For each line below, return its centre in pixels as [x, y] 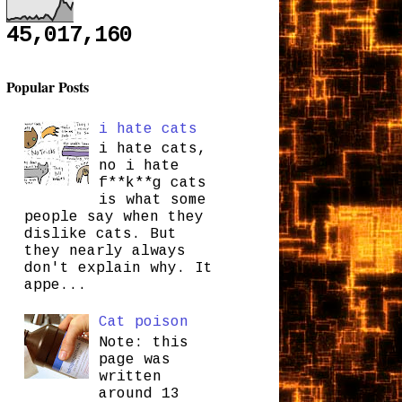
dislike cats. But [100, 234]
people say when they [114, 217]
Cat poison [143, 323]
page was [134, 359]
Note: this [143, 342]
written [130, 376]
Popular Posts [47, 86]
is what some [152, 200]
